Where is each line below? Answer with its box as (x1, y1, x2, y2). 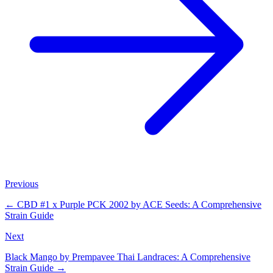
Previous (5, 179, 38, 190)
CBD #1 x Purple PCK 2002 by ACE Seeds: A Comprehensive (17, 199, 261, 210)
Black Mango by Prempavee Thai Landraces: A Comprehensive (5, 252, 250, 263)
